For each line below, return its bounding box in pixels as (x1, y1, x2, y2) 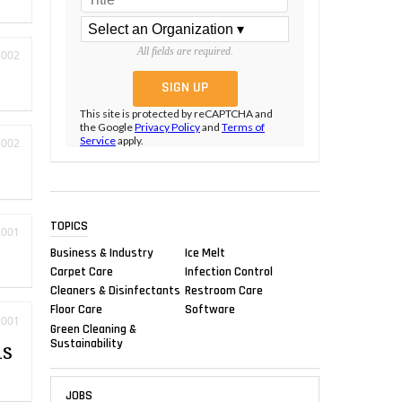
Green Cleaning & (50, 320, 136, 337)
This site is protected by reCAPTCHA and (80, 107, 273, 121)
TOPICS (50, 217, 88, 234)
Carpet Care (50, 263, 113, 280)
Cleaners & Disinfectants (50, 282, 180, 299)
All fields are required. (136, 45, 233, 58)
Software (185, 301, 235, 318)
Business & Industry (50, 244, 153, 261)
